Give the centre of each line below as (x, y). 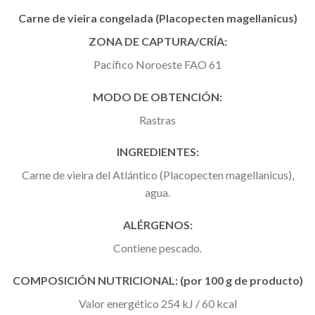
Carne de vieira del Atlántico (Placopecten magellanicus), (157, 175)
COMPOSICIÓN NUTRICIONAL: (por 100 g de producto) (157, 281)
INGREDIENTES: (157, 152)
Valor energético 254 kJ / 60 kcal (157, 304)
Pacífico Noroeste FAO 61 (157, 64)
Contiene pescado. (157, 248)
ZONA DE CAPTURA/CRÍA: (157, 41)
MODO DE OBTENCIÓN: (157, 96)
